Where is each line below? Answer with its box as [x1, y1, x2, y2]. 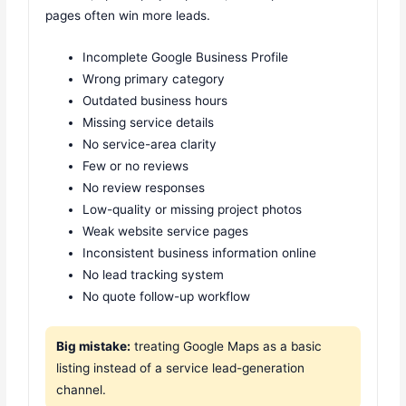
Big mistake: [56, 338, 131, 353]
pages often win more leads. [45, 8, 211, 24]
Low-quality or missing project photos [82, 202, 303, 217]
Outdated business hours [82, 93, 228, 109]
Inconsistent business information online [82, 246, 317, 261]
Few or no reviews [82, 159, 189, 174]
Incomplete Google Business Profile [82, 50, 289, 65]
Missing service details [82, 115, 215, 130]
